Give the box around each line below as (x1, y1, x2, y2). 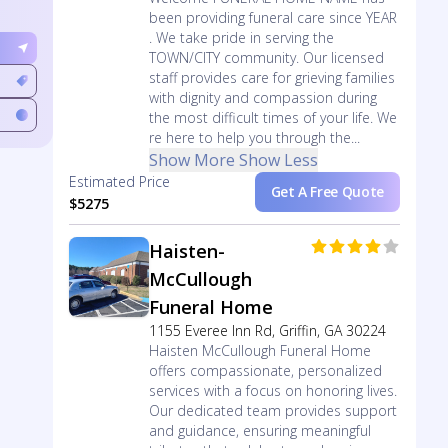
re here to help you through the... (148, 128, 360, 147)
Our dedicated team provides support (148, 401, 397, 420)
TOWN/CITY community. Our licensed (148, 48, 384, 67)
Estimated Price (68, 172, 170, 191)
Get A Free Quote (270, 182, 384, 201)
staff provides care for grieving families (148, 68, 395, 87)
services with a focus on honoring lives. (148, 381, 397, 400)
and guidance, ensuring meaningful (148, 421, 371, 440)
